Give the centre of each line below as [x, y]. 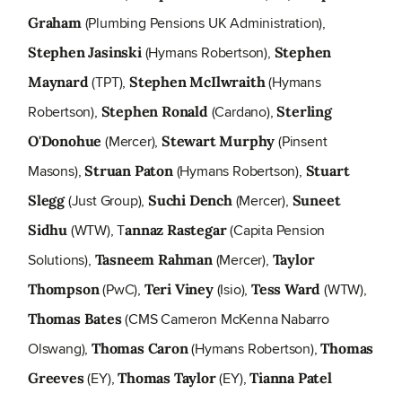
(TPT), [109, 83]
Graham [55, 23]
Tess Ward [288, 289]
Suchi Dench [190, 201]
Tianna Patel [291, 378]
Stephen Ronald [154, 112]
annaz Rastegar [176, 230]
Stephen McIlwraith [197, 82]
